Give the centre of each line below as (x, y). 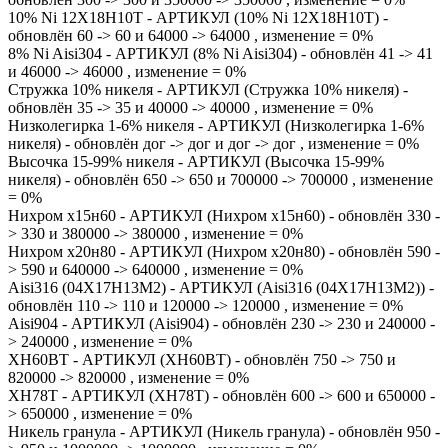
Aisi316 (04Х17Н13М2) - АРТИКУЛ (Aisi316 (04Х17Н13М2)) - (221, 287)
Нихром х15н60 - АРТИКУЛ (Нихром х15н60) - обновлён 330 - (224, 215)
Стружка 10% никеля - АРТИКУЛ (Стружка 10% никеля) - (208, 89)
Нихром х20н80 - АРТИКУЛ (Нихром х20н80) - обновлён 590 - (224, 251)
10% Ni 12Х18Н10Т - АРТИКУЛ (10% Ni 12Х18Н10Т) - (198, 17)
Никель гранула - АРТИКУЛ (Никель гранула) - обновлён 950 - (224, 431)
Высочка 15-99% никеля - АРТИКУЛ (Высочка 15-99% (196, 161)
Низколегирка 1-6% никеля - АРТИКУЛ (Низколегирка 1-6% (216, 125)
